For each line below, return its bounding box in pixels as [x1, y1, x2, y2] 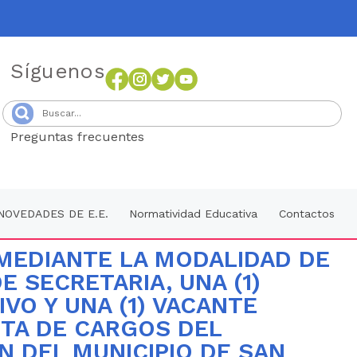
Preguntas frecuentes [10, 128, 153, 144]
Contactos [278, 207, 335, 220]
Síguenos [10, 58, 105, 83]
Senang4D [152, 128, 215, 144]
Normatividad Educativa [129, 207, 258, 220]
